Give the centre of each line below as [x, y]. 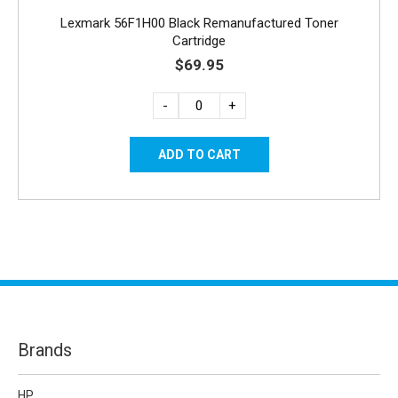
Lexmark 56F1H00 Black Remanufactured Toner [199, 23]
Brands [45, 350]
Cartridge [199, 40]
